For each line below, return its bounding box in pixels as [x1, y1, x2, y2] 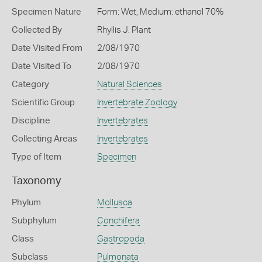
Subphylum [12, 216, 57, 225]
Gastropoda [96, 235, 144, 243]
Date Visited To [12, 62, 71, 71]
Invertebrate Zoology [96, 98, 177, 107]
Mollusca [96, 198, 132, 207]
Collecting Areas [12, 135, 77, 143]
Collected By [12, 26, 62, 35]
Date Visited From [12, 44, 82, 53]
